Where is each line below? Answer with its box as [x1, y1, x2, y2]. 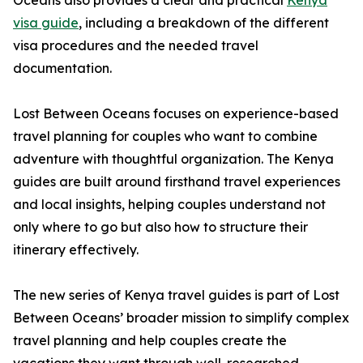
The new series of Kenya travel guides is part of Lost [13, 287, 340, 303]
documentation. [13, 60, 112, 76]
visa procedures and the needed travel [13, 37, 258, 53]
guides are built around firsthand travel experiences [13, 173, 340, 190]
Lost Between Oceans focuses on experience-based [13, 105, 339, 122]
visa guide [13, 15, 79, 31]
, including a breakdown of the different [79, 15, 329, 31]
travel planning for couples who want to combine [13, 128, 318, 144]
